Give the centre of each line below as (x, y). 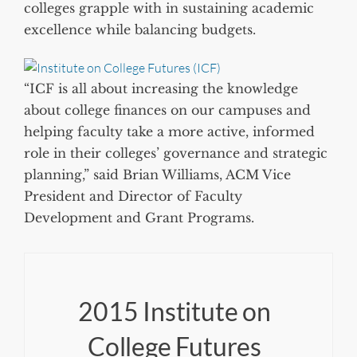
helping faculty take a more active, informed (169, 132)
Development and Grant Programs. (139, 218)
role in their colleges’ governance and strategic (176, 153)
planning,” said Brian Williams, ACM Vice (157, 175)
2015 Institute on (175, 312)
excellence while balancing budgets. (140, 29)
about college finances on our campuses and (167, 110)
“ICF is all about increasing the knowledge (161, 89)
